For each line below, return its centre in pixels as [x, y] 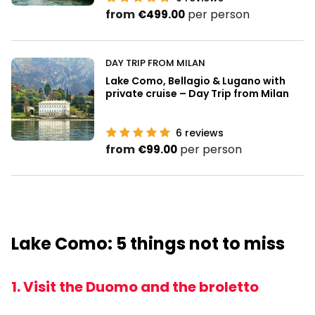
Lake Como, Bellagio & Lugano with [195, 81]
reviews [203, 133]
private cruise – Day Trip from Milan [197, 93]
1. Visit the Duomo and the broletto [135, 287]
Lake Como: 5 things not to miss [148, 243]
